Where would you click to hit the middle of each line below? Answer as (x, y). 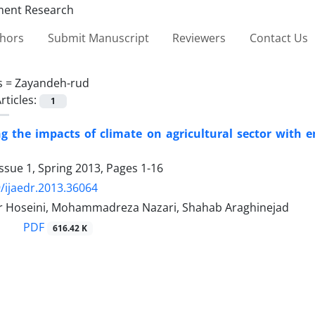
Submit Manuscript (98, 38)
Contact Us (278, 38)
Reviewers (199, 38)
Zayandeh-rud (52, 83)
